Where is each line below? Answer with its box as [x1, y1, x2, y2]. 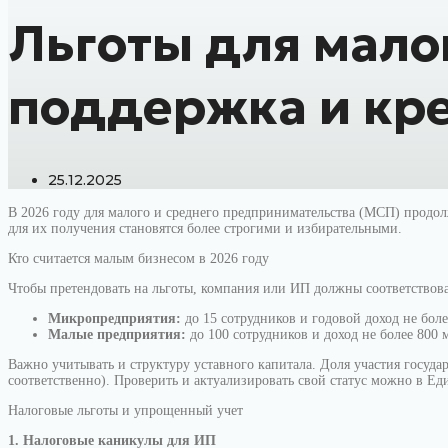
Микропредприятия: [48, 311, 181, 326]
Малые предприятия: [48, 327, 186, 342]
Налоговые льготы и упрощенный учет [8, 403, 243, 418]
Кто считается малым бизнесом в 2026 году [8, 251, 269, 266]
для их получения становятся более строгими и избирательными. [8, 221, 402, 236]
